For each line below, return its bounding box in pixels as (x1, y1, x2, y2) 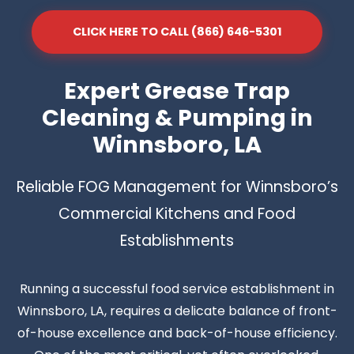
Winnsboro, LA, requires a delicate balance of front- (17, 301, 337, 320)
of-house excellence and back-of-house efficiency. (17, 323, 337, 342)
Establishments (120, 229, 234, 251)
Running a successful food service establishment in (20, 279, 334, 298)
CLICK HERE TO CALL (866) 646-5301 (72, 23, 282, 40)
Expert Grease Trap (64, 74, 290, 107)
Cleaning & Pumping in (41, 101, 313, 134)
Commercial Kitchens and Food (58, 202, 296, 224)
